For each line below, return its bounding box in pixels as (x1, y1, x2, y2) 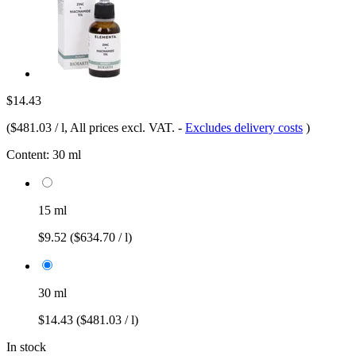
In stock (6, 339, 46, 354)
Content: (6, 147, 49, 161)
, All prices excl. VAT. (64, 120, 178, 134)
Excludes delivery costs (185, 120, 303, 134)
